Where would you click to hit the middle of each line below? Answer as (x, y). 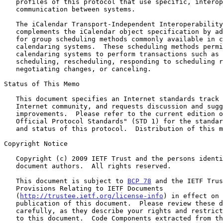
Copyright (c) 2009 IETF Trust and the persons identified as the (10, 158)
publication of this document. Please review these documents (10, 203)
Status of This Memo (42, 84)
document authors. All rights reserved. (10, 166)
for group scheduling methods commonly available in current (10, 39)
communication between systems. (10, 9)
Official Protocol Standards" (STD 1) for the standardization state (10, 121)
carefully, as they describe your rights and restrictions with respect (10, 211)
